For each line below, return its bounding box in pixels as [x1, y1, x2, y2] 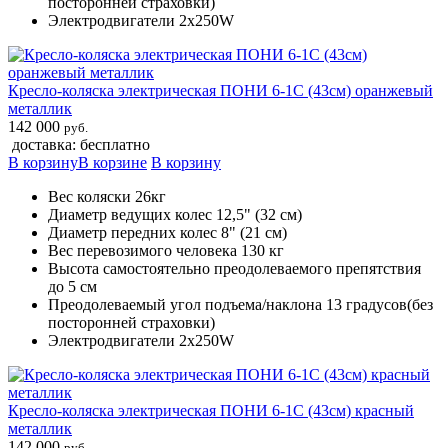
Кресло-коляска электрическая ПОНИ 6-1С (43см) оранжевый [8, 81, 433, 99]
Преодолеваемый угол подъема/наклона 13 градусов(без [48, 295, 433, 313]
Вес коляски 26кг [48, 187, 166, 205]
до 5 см [48, 277, 97, 295]
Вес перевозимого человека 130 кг [48, 241, 284, 259]
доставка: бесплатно [12, 135, 150, 153]
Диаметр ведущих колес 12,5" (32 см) [48, 205, 302, 223]
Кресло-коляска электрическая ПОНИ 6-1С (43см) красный [8, 401, 414, 419]
